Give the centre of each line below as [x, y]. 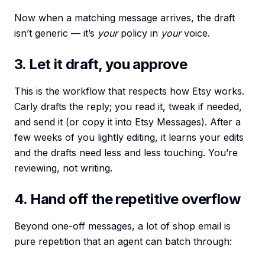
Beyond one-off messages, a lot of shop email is [122, 226]
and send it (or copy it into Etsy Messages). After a [127, 122]
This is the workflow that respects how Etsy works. [129, 91]
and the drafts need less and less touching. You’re [126, 153]
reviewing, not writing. [63, 168]
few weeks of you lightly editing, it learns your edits [129, 138]
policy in [139, 33]
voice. [195, 33]
